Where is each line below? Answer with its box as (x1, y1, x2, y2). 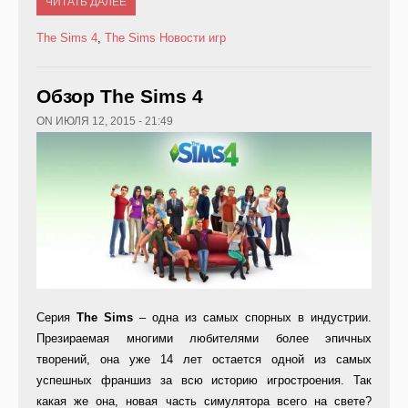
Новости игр (159, 31, 226, 46)
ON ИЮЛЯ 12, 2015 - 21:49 (36, 115, 173, 128)
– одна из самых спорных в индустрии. (133, 311, 372, 325)
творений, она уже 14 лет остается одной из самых (36, 352, 372, 367)
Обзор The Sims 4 (36, 86, 203, 107)
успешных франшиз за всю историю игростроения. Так (36, 373, 372, 388)
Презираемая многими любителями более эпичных (36, 331, 372, 346)
